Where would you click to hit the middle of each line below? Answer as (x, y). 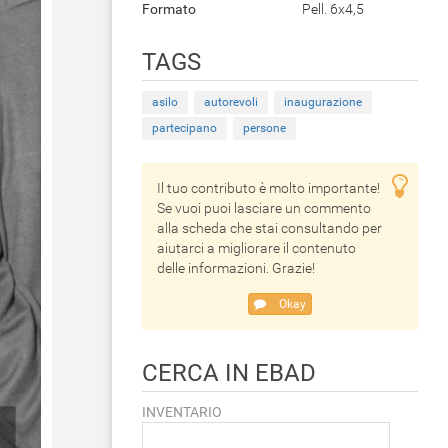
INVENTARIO (182, 412)
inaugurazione (323, 102)
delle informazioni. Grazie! (236, 268)
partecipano (184, 128)
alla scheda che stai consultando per (269, 228)
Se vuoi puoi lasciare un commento (264, 208)
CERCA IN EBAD (229, 373)
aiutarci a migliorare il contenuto (256, 248)
